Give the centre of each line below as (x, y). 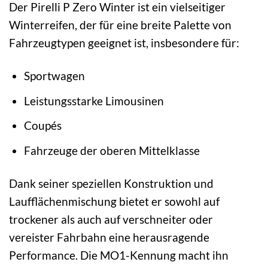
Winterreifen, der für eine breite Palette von (120, 25)
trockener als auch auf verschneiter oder (111, 219)
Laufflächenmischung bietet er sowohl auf (114, 201)
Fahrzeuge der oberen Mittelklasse (112, 150)
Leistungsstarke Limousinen (94, 100)
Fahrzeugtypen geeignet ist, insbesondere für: (124, 43)
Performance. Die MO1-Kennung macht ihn (119, 255)
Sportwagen (54, 76)
